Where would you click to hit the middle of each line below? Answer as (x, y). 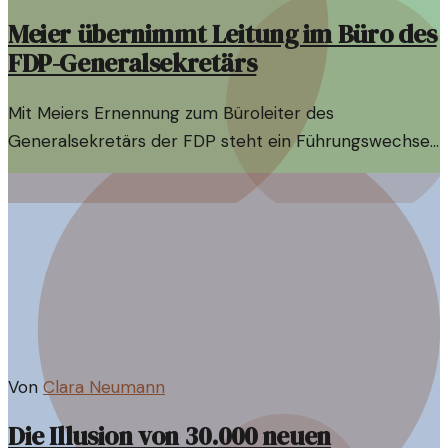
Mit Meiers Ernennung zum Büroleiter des (171, 112)
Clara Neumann (104, 386)
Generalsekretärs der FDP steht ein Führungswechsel (221, 140)
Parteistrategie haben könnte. (126, 196)
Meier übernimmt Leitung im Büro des (222, 34)
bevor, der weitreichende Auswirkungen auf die (193, 168)
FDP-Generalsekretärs (132, 63)
